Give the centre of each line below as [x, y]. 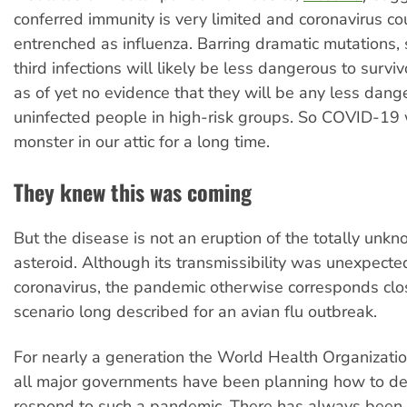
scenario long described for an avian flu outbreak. [195, 312]
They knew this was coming [133, 192]
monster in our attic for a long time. [142, 141]
